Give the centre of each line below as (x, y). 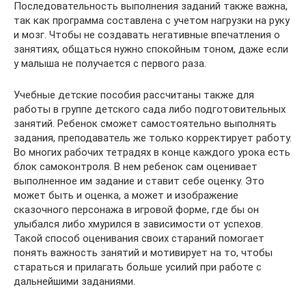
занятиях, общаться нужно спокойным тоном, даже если (151, 50)
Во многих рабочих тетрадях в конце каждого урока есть (152, 153)
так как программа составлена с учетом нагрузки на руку (152, 21)
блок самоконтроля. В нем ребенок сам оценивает (136, 167)
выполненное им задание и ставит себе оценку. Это (139, 181)
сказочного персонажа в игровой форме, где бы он (136, 210)
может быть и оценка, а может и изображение (126, 196)
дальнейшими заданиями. (74, 282)
